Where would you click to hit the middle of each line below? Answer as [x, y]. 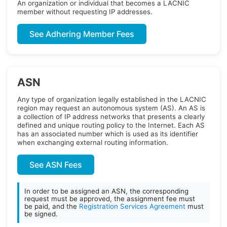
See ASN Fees [56, 165]
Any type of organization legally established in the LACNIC [112, 99]
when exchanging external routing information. [93, 142]
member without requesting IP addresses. [85, 12]
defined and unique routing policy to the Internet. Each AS [111, 125]
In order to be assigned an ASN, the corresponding [106, 191]
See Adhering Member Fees [82, 34]
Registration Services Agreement [133, 206]
